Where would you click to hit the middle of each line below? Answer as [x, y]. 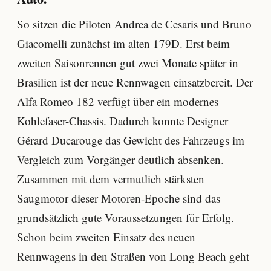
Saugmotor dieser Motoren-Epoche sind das [119, 198]
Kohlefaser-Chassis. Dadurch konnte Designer [122, 120]
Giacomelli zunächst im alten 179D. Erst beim [123, 43]
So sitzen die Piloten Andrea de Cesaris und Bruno [134, 24]
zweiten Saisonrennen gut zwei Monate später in [128, 62]
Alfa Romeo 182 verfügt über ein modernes [118, 101]
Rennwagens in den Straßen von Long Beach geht [133, 256]
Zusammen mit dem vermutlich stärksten [111, 178]
